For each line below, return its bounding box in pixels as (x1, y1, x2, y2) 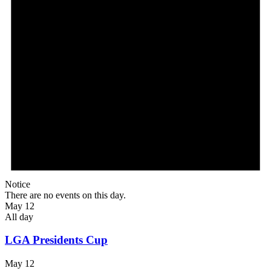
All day (5, 211, 33, 222)
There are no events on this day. (5, 189, 126, 200)
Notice (5, 178, 30, 189)
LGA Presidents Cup (5, 233, 108, 247)
